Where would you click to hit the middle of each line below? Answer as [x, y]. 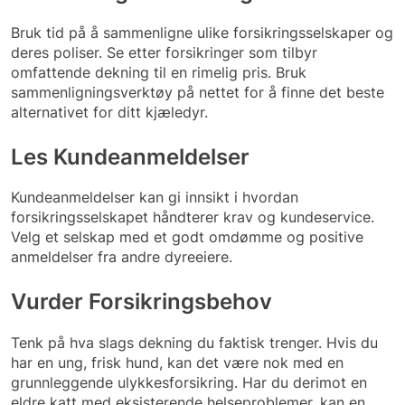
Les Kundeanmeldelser [130, 156]
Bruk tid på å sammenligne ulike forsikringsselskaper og [202, 32]
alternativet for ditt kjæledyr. [109, 112]
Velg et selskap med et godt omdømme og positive [187, 237]
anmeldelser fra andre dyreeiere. [122, 257]
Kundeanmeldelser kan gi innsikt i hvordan [155, 198]
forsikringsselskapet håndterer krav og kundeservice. [193, 217]
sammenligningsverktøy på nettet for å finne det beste [198, 92]
